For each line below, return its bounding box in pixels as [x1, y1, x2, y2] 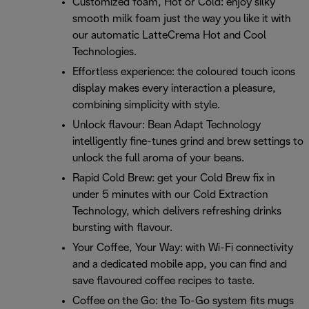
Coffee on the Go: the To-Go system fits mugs [72, 296, 294, 307]
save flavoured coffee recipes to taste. [72, 276, 255, 287]
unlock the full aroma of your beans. [72, 153, 244, 164]
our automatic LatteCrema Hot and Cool [72, 30, 266, 41]
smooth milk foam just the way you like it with [72, 14, 291, 25]
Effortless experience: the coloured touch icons [72, 67, 295, 78]
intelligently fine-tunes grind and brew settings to [72, 137, 303, 148]
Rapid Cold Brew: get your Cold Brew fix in [72, 173, 275, 184]
